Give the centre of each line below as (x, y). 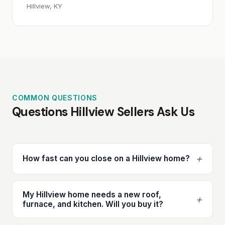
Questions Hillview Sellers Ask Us (103, 111)
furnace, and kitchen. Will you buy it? (93, 204)
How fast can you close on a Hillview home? (106, 159)
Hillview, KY (44, 6)
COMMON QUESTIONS (55, 97)
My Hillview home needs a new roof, (92, 194)
